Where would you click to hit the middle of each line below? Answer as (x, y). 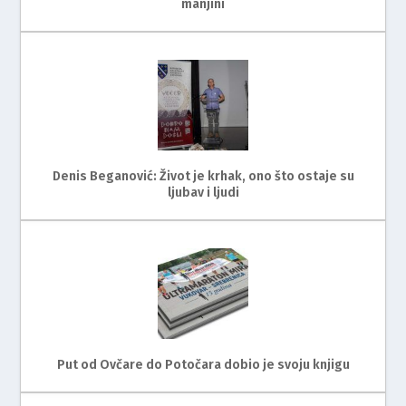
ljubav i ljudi (203, 192)
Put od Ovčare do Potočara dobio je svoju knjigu (203, 364)
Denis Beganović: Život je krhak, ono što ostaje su (203, 176)
